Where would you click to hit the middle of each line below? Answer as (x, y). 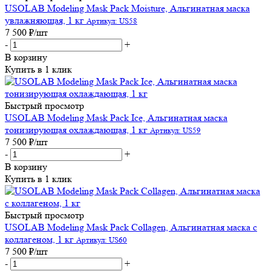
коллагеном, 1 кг (39, 239)
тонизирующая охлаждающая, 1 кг (76, 129)
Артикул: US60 (102, 240)
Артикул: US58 (112, 21)
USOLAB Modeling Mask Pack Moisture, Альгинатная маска (127, 8)
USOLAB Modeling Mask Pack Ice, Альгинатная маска (116, 117)
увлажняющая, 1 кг (44, 20)
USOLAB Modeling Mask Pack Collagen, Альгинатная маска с (131, 227)
